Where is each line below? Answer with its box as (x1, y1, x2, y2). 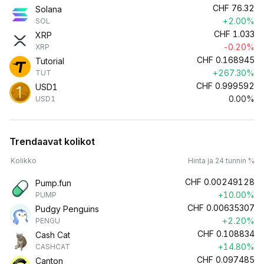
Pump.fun (35, 178, 71, 188)
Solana (35, 4, 62, 14)
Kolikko (11, 156, 37, 165)
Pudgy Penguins (35, 204, 99, 214)
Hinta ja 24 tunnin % (188, 156, 255, 165)
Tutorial (35, 56, 64, 66)
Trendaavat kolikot (9, 136, 95, 147)
